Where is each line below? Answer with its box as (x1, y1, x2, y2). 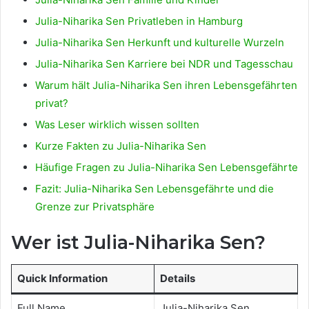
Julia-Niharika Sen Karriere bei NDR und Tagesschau (35, 57, 293, 70)
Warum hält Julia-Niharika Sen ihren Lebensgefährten (35, 78, 297, 92)
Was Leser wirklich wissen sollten (35, 117, 199, 131)
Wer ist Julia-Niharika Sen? (11, 230, 266, 254)
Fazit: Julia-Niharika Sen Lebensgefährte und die (35, 181, 274, 195)
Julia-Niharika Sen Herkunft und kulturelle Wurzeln (35, 35, 284, 49)
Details (159, 272, 195, 286)
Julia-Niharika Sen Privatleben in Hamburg (35, 14, 243, 28)
